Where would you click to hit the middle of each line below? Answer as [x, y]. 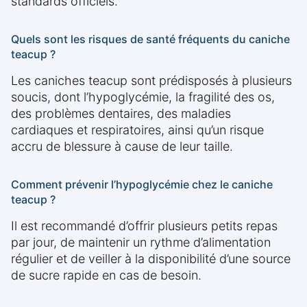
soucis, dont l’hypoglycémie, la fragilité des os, [143, 97]
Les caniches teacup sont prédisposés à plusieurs [151, 81]
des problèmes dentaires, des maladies [121, 114]
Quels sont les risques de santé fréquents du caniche [150, 39]
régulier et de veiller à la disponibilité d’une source [151, 259]
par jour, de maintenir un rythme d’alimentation [141, 243]
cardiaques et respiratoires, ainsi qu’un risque [137, 130]
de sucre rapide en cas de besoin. [106, 275]
